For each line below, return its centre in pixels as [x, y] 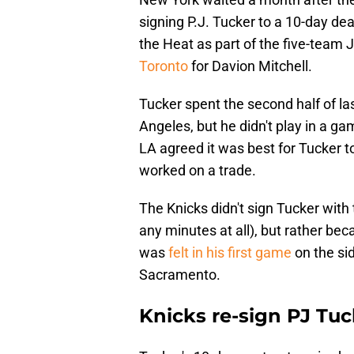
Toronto [164, 66]
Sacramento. [180, 275]
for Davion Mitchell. [250, 66]
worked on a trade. [198, 171]
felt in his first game [230, 253]
